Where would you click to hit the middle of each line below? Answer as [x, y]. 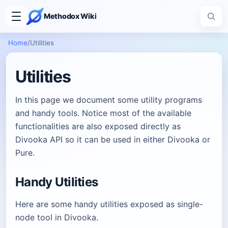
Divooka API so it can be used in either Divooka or [113, 139]
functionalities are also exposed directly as [98, 126]
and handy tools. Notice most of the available [103, 113]
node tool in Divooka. [57, 217]
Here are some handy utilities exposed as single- [109, 204]
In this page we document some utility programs [109, 100]
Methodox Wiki [70, 16]
